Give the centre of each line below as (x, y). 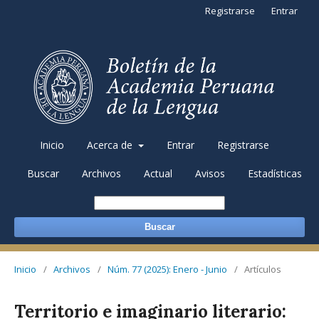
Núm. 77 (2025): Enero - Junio (167, 269)
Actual (158, 173)
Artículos (263, 269)
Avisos (210, 173)
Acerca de (111, 145)
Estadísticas (275, 173)
